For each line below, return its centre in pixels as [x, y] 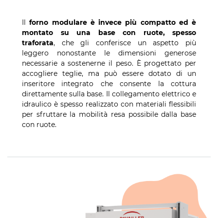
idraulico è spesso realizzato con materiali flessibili [109, 104]
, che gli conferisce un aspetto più [125, 43]
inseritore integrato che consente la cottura [109, 84]
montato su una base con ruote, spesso [109, 33]
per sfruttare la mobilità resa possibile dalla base [109, 115]
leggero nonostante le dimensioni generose [109, 53]
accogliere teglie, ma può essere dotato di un [109, 74]
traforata [38, 43]
